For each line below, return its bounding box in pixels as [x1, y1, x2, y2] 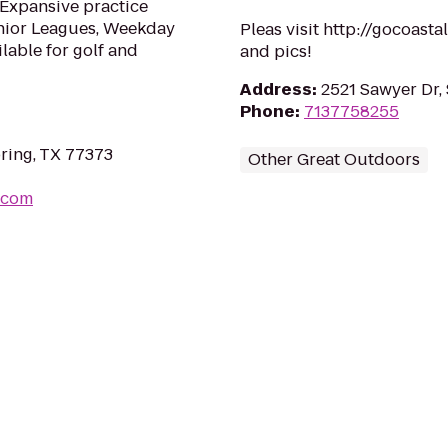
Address [240, 78, 312, 101]
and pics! [240, 40, 312, 63]
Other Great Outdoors [248, 148, 420, 171]
